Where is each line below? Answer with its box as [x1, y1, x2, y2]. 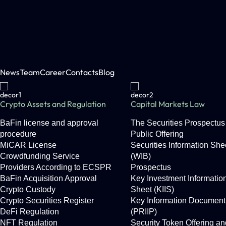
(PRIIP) [131, 207, 157, 216]
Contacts [66, 67, 98, 77]
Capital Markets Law [131, 99, 205, 109]
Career [40, 67, 66, 77]
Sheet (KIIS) [131, 185, 175, 194]
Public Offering [131, 130, 184, 138]
